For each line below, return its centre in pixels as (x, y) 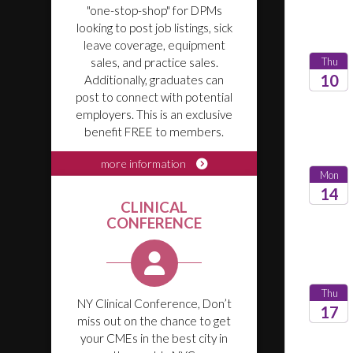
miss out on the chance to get (154, 321)
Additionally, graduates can (154, 80)
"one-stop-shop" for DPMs (154, 10)
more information (145, 163)
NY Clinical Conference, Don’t (154, 303)
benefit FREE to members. (154, 132)
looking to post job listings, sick (154, 28)
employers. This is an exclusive (154, 114)
